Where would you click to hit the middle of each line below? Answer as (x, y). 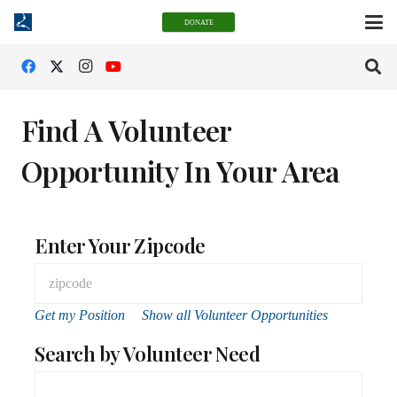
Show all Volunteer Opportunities (235, 315)
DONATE (198, 22)
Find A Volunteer (126, 130)
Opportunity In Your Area (181, 171)
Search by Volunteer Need (148, 354)
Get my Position (80, 315)
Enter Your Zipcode (120, 245)
